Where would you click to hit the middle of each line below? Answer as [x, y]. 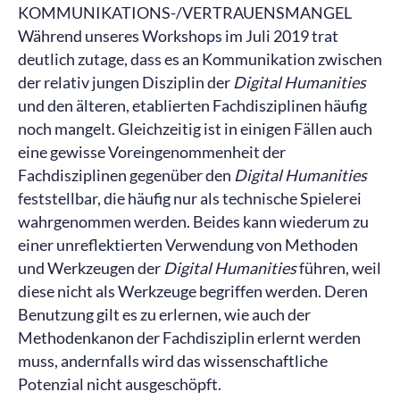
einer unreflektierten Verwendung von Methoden [188, 245]
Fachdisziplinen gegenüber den [126, 175]
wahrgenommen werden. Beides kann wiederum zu [193, 221]
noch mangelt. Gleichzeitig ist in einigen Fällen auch [195, 129]
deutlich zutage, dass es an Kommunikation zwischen [200, 59]
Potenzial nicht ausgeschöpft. [120, 384]
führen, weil [339, 268]
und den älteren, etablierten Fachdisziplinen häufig [192, 105]
